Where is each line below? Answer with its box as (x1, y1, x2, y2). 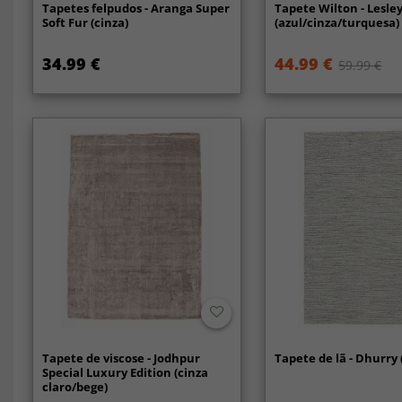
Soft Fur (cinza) (41, 14, 128, 31)
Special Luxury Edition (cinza (41, 363, 208, 380)
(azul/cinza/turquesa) (275, 14, 400, 31)
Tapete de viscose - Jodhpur (41, 349, 200, 366)
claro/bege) (41, 378, 108, 395)
